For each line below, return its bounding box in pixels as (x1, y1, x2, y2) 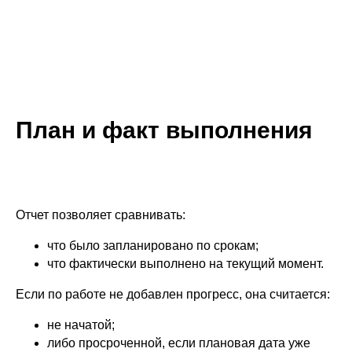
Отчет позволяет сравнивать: (16, 208, 185, 222)
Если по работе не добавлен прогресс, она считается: (16, 288, 330, 301)
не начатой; (47, 318, 115, 332)
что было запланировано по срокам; (47, 239, 258, 252)
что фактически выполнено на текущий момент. (47, 257, 324, 270)
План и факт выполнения (16, 117, 313, 143)
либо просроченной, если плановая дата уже (47, 336, 310, 350)
